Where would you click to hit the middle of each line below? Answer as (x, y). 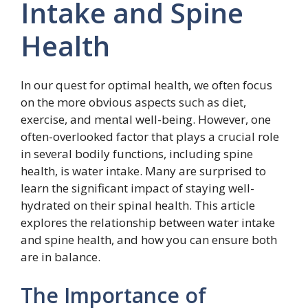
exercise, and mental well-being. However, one (146, 120)
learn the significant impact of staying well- (137, 188)
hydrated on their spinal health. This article (138, 206)
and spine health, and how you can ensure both (149, 240)
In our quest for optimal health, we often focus (146, 85)
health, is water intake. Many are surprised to (143, 171)
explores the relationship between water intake (148, 223)
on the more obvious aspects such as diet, (133, 102)
